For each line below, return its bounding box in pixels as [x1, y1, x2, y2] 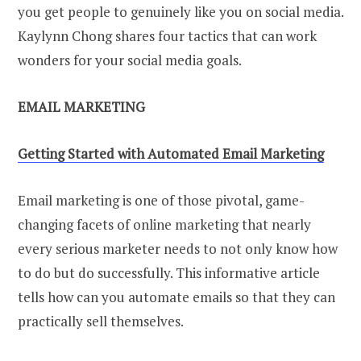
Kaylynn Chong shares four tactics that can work [18, 27, 317, 46]
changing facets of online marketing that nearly [18, 215, 311, 234]
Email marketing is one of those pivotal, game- [18, 191, 305, 210]
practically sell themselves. [18, 312, 184, 331]
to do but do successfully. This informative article [18, 263, 320, 283]
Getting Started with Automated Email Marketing [18, 144, 324, 164]
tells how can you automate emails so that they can [18, 288, 335, 307]
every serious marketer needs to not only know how [18, 239, 338, 259]
